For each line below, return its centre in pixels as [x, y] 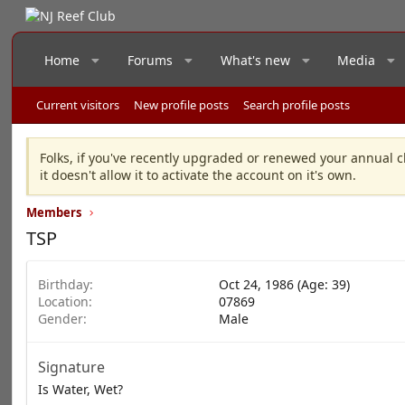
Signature [72, 367]
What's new [255, 60]
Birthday [64, 284]
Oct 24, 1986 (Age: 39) [285, 284]
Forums [151, 60]
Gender [61, 319]
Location [64, 301]
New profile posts [182, 105]
